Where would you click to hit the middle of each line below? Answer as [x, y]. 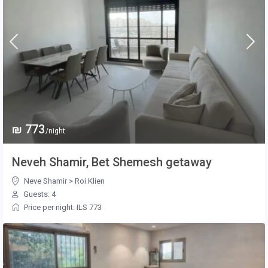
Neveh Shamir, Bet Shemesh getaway [112, 162]
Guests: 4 [39, 194]
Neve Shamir [46, 181]
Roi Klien [90, 181]
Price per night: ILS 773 [63, 207]
